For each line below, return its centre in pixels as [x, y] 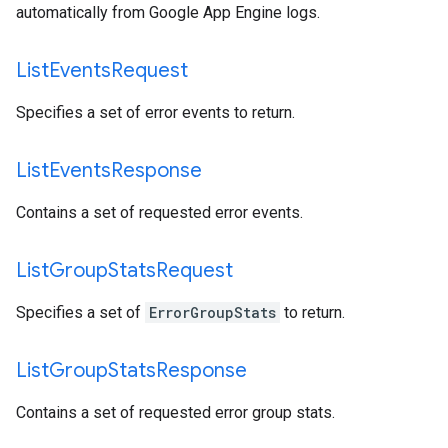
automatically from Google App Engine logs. [168, 12]
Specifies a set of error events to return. [155, 112]
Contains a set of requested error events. [159, 212]
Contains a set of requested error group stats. [175, 412]
